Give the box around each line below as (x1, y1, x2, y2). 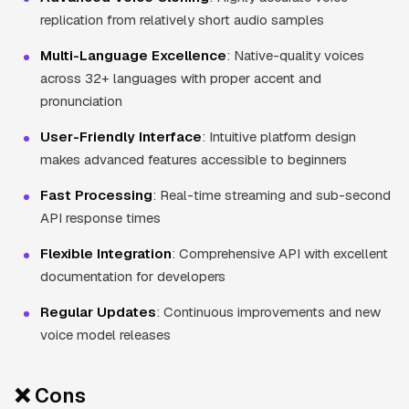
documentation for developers (40, 267, 225, 285)
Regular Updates (40, 302, 156, 320)
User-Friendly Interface (40, 127, 202, 145)
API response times (40, 208, 161, 226)
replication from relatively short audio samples (40, 10, 324, 28)
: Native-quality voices (226, 46, 364, 64)
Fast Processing (40, 185, 152, 204)
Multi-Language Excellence (40, 46, 226, 64)
